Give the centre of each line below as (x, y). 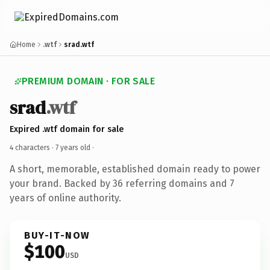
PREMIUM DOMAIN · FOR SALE (88, 81)
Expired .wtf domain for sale (67, 129)
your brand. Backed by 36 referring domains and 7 (122, 183)
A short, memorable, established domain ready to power (135, 169)
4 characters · (33, 147)
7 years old (73, 147)
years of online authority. (65, 198)
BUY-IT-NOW (57, 235)
